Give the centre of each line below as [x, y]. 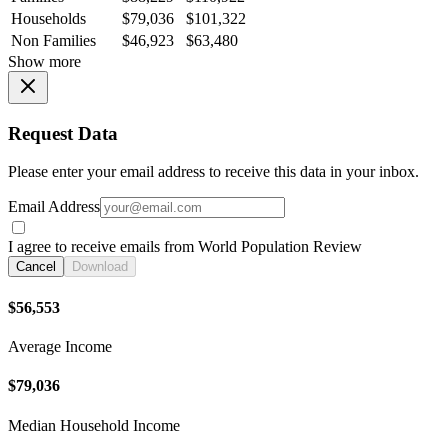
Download [100, 267]
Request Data [63, 133]
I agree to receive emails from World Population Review [185, 247]
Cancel [36, 267]
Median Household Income [94, 425]
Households [48, 19]
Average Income [60, 346]
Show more [44, 62]
